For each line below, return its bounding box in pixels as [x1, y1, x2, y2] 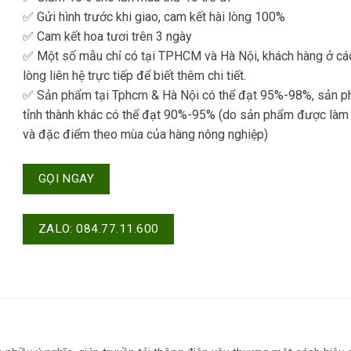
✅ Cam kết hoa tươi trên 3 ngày [23, 28, 192, 44]
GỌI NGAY [38, 171, 95, 186]
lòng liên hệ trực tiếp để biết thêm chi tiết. [23, 67, 246, 83]
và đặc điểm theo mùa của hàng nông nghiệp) [23, 126, 268, 142]
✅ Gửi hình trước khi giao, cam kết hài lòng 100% [23, 9, 285, 24]
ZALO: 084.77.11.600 [38, 221, 159, 236]
